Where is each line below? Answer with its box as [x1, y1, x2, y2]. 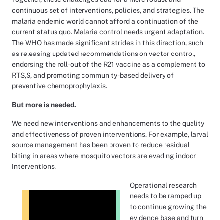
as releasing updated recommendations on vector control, [12, 50, 195, 57]
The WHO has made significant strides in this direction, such [12, 39, 203, 47]
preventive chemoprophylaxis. [12, 82, 107, 90]
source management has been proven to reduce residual [12, 141, 190, 149]
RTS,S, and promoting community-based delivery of [12, 71, 174, 79]
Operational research [130, 181, 197, 189]
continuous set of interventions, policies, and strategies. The [12, 6, 204, 14]
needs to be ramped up [130, 192, 201, 200]
